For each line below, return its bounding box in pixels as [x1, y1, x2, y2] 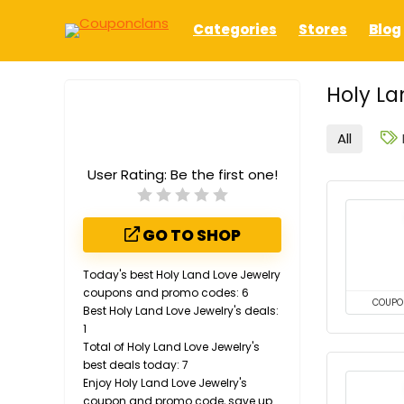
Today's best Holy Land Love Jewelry [83, 267, 280, 282]
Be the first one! [170, 165, 278, 184]
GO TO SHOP [139, 225, 241, 246]
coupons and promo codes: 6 [83, 285, 249, 300]
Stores [298, 19, 347, 39]
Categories [193, 19, 277, 39]
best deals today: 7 [83, 357, 188, 372]
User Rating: [87, 165, 170, 184]
